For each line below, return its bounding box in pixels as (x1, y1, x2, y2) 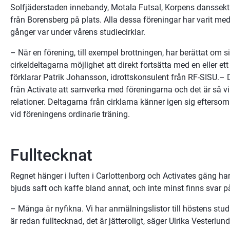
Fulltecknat (10, 145, 92, 165)
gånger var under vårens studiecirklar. (10, 27, 145, 37)
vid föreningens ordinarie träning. (10, 109, 130, 119)
